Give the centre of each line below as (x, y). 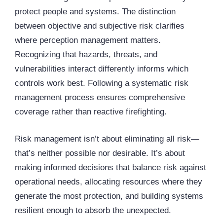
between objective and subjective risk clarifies (100, 26)
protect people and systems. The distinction (95, 12)
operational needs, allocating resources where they (109, 182)
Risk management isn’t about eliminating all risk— (107, 139)
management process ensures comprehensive (100, 98)
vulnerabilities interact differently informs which (102, 69)
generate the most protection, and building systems (109, 196)
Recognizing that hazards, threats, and (86, 55)
